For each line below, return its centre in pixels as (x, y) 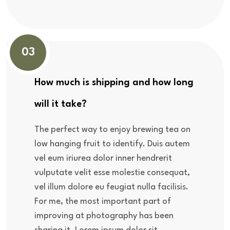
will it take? (61, 104)
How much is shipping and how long (114, 82)
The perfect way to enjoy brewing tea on (112, 129)
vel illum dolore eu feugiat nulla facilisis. (111, 187)
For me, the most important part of (103, 201)
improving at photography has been (104, 216)
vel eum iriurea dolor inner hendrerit (103, 158)
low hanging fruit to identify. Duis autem (112, 144)
